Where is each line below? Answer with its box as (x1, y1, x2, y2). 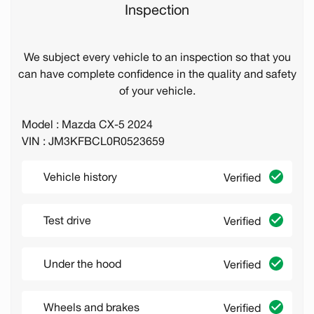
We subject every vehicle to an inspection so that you (23, 50, 291, 64)
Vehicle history (43, 170, 117, 184)
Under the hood (43, 257, 121, 271)
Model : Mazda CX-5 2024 (22, 118, 153, 131)
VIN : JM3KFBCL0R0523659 (22, 135, 165, 148)
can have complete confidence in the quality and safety (18, 67, 296, 81)
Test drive (43, 214, 91, 227)
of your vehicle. (118, 84, 196, 97)
